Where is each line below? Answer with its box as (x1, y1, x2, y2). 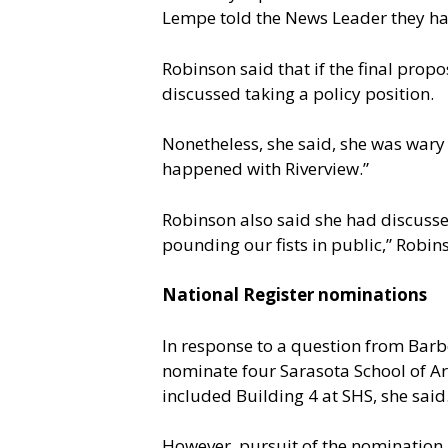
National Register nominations (162, 283, 427, 307)
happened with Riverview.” (162, 157, 369, 181)
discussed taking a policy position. (162, 81, 434, 105)
